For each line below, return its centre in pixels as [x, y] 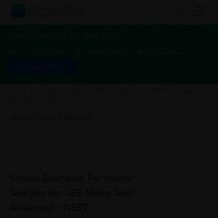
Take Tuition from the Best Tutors [65, 36]
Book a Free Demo [42, 67]
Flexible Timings [106, 52]
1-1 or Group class [42, 52]
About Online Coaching [51, 117]
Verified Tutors [164, 52]
